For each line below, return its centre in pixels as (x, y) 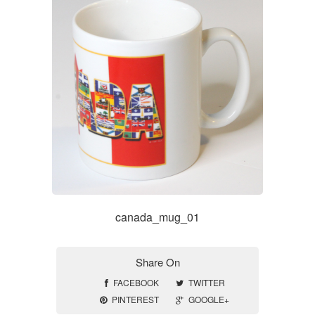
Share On (157, 262)
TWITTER (206, 282)
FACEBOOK (136, 282)
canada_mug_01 (157, 217)
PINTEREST (135, 299)
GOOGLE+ (209, 299)
